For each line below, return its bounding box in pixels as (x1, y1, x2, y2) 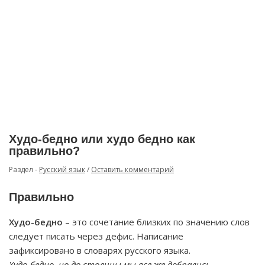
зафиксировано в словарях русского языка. (9, 244, 190, 256)
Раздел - (9, 164, 39, 174)
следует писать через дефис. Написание (9, 230, 183, 242)
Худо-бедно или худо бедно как (9, 132, 195, 146)
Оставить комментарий (91, 164, 174, 174)
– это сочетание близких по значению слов (63, 216, 250, 228)
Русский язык (39, 164, 85, 174)
